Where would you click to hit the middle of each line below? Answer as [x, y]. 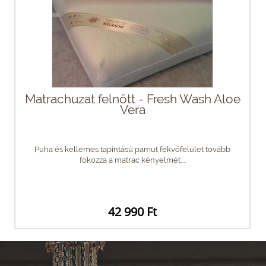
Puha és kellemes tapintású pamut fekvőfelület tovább [132, 149]
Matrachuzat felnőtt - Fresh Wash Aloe [132, 99]
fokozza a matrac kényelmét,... [132, 160]
